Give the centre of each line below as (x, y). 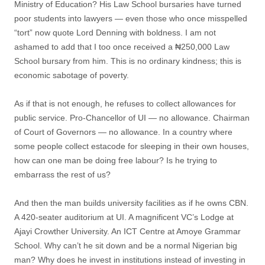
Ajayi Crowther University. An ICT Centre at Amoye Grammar (127, 231)
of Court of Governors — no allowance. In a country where (123, 132)
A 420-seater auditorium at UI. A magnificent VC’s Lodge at (124, 217)
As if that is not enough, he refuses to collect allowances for (125, 104)
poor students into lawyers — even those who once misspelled (131, 18)
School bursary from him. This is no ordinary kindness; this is (128, 61)
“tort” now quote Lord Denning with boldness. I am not (115, 33)
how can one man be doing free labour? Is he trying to (116, 160)
